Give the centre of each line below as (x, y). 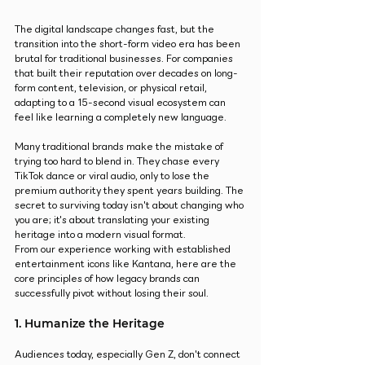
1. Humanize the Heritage (90, 324)
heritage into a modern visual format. (100, 235)
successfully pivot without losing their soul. (112, 293)
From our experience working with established (124, 249)
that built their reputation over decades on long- (126, 73)
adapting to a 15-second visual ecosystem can (121, 103)
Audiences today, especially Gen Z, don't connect (129, 354)
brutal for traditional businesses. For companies (125, 59)
